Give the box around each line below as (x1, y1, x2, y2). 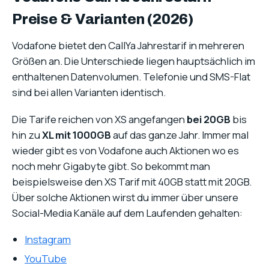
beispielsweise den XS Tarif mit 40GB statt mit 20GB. (12, 174, 252, 189)
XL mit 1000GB (42, 127, 111, 142)
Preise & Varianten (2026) (12, 11, 193, 28)
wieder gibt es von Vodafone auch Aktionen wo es (12, 143, 239, 157)
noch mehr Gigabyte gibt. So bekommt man (12, 159, 210, 173)
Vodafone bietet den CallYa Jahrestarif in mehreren (12, 38, 244, 53)
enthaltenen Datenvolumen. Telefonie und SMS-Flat (12, 70, 250, 84)
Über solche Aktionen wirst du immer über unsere (12, 190, 238, 204)
